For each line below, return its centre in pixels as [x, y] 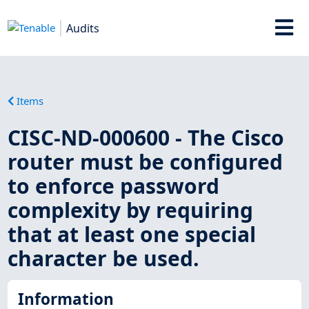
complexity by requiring [131, 210]
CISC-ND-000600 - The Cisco [146, 137]
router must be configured [146, 161]
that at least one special [132, 234]
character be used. [104, 258]
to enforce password [114, 186]
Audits [83, 28]
